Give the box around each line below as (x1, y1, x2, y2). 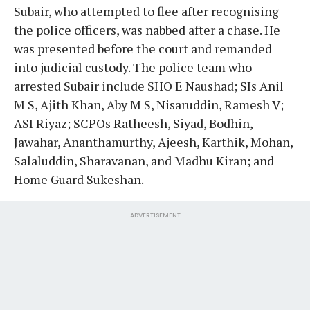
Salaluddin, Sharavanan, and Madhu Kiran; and (14, 152, 274, 169)
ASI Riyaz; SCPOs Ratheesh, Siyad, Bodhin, (14, 114, 253, 131)
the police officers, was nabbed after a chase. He (14, 21, 280, 38)
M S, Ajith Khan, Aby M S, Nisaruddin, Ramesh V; (14, 95, 284, 113)
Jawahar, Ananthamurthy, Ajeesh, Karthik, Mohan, (14, 133, 293, 150)
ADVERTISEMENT (129, 210, 181, 219)
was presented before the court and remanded (14, 39, 272, 57)
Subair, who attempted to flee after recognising (14, 2, 279, 19)
